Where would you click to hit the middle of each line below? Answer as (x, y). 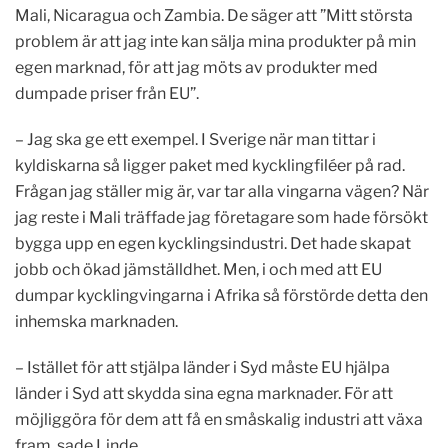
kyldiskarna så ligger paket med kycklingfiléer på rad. (210, 165)
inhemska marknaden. (96, 321)
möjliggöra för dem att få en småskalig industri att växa (219, 419)
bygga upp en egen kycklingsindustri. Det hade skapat (213, 243)
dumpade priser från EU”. (107, 93)
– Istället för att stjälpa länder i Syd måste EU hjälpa (202, 367)
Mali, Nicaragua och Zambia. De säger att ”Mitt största (214, 15)
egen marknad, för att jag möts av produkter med (196, 67)
